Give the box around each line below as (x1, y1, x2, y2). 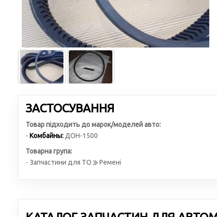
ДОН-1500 (65, 132, 98, 139)
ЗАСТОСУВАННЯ (26, 102, 114, 115)
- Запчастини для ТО (26, 158, 93, 166)
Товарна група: (26, 147, 72, 155)
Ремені (98, 158, 121, 166)
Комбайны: (30, 132, 63, 139)
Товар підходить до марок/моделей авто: (26, 121, 161, 128)
